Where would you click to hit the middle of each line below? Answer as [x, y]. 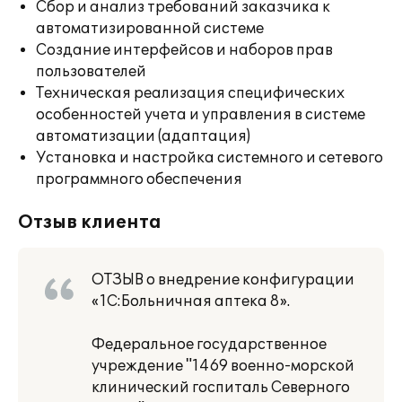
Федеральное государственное [209, 345]
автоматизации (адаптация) [143, 136]
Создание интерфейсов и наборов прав [184, 50]
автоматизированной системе [150, 29]
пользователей [91, 72]
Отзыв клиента [90, 223]
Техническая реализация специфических [190, 93]
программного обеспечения [139, 179]
